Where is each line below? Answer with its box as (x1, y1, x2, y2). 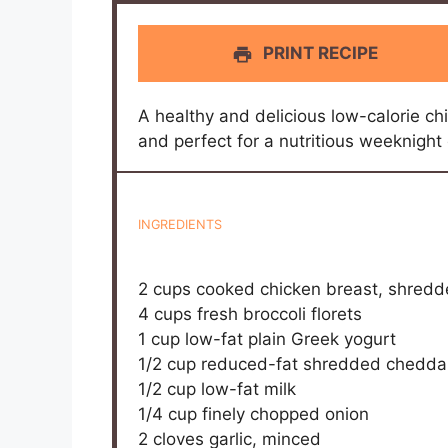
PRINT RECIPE (259, 43, 379, 64)
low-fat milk (196, 378, 297, 399)
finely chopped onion (197, 403, 370, 424)
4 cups (138, 303, 193, 324)
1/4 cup (138, 403, 198, 424)
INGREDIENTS (138, 217, 223, 233)
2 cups (138, 278, 192, 299)
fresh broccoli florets (192, 303, 363, 324)
